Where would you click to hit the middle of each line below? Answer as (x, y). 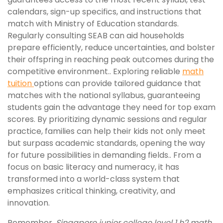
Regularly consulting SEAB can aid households (96, 36)
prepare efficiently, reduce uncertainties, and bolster (111, 48)
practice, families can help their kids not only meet (107, 131)
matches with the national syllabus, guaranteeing (104, 95)
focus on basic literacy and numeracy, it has (93, 167)
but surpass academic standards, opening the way (106, 143)
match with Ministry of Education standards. (93, 24)
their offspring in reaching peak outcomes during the (111, 59)
